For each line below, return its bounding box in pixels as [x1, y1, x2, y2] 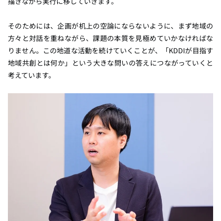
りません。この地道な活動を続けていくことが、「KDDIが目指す [8, 45, 213, 55]
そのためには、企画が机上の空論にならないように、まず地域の [8, 20, 213, 31]
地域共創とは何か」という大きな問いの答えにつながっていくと [8, 57, 213, 68]
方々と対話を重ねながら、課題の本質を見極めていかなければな [8, 33, 213, 43]
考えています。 [8, 70, 57, 80]
